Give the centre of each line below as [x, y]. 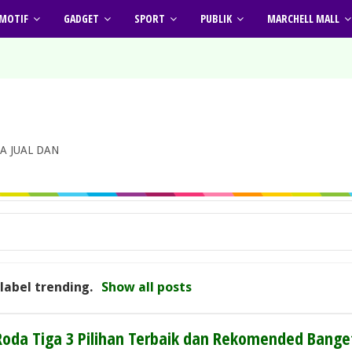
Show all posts [147, 287]
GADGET [81, 18]
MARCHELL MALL [303, 18]
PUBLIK [216, 18]
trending [62, 287]
